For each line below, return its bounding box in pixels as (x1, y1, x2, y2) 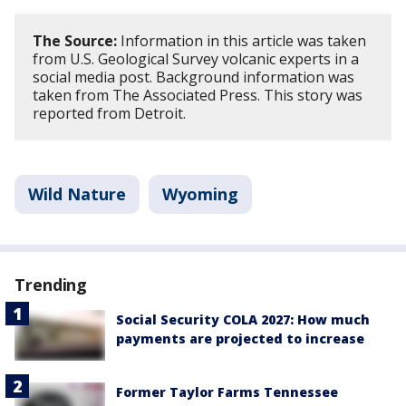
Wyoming (162, 182, 238, 205)
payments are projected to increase (116, 329, 364, 347)
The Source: (33, 30, 117, 51)
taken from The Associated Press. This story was (33, 84, 362, 105)
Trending (14, 273, 88, 295)
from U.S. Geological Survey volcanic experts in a (33, 48, 359, 69)
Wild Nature (28, 182, 126, 205)
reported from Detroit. (33, 102, 189, 123)
